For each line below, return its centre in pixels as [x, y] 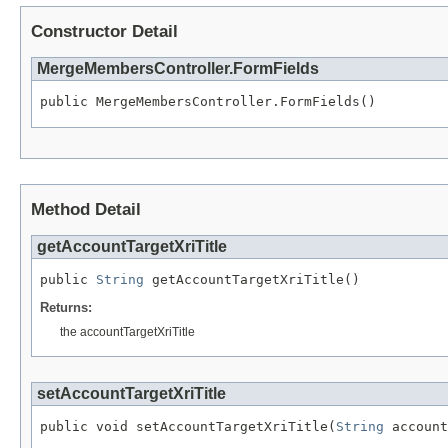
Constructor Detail [104, 32]
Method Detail [86, 209]
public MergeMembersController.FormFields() [208, 102]
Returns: [66, 307]
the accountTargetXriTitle [127, 331]
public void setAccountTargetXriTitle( [188, 426]
